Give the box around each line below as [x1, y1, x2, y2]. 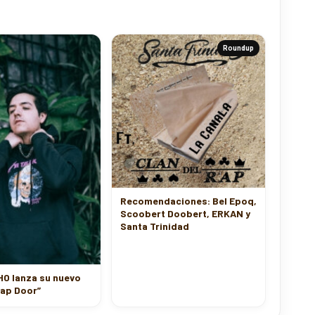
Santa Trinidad [120, 211, 189, 223]
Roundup [223, 35, 254, 43]
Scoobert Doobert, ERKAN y [120, 198, 250, 210]
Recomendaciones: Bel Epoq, [120, 186, 257, 198]
